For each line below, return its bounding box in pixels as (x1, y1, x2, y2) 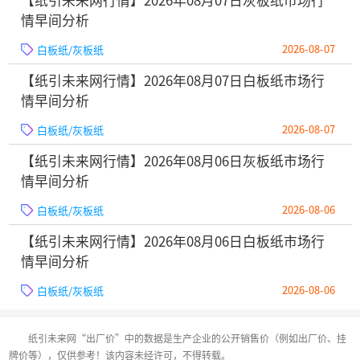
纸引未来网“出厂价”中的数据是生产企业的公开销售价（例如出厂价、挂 (27, 331, 346, 346)
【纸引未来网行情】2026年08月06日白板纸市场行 (21, 231, 325, 252)
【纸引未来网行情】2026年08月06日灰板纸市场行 (21, 151, 325, 171)
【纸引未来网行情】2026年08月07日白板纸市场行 (21, 71, 325, 91)
